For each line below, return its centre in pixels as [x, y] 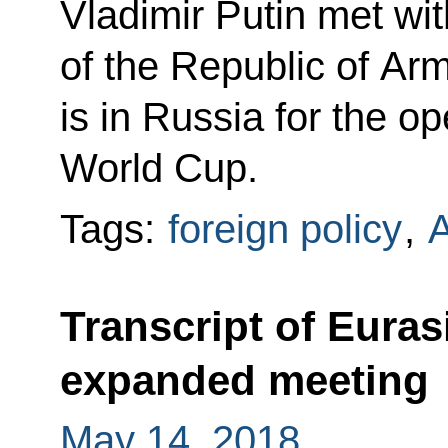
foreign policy [284, 228]
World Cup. [158, 167]
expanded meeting [244, 380]
